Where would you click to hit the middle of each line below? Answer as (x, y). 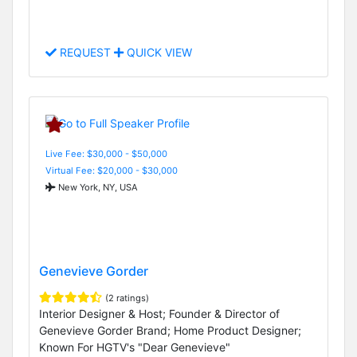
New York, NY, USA (97, 187)
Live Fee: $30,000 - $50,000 (106, 153)
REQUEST (85, 53)
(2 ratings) (127, 298)
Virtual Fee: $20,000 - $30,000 (112, 170)
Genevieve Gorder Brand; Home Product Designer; (170, 331)
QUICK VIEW (158, 53)
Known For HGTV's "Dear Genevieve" (135, 347)
